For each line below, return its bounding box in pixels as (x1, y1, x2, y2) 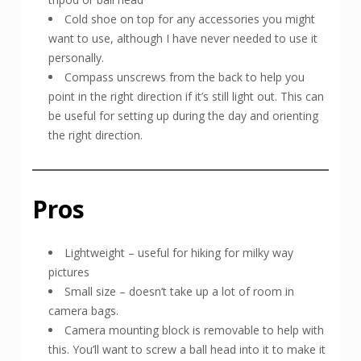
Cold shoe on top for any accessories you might (64, 10, 315, 27)
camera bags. (48, 302, 118, 318)
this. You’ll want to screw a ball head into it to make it (48, 341, 326, 357)
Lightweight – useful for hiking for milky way (64, 244, 293, 260)
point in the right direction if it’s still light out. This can (48, 88, 324, 104)
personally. (48, 49, 104, 65)
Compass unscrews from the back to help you (64, 68, 305, 85)
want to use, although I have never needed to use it (48, 30, 317, 46)
